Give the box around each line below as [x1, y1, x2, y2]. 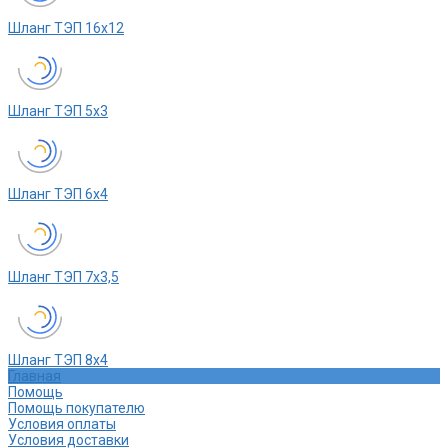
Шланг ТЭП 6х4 [8, 186, 108, 203]
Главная [8, 368, 61, 385]
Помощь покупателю [8, 400, 145, 417]
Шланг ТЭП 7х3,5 [8, 269, 119, 286]
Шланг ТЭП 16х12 [8, 20, 124, 37]
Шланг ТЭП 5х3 [8, 103, 108, 120]
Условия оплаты [8, 416, 116, 433]
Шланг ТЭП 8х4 [8, 352, 108, 369]
